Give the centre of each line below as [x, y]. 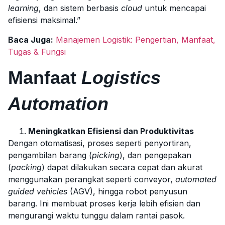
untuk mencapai [174, 8]
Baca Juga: [31, 39]
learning [23, 8]
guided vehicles [38, 191]
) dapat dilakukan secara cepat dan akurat [122, 167]
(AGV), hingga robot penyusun [127, 191]
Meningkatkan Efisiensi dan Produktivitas [111, 131]
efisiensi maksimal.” [44, 20]
